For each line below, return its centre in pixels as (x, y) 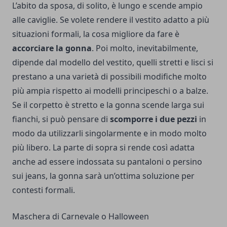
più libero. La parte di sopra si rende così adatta (103, 147)
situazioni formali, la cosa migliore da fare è (96, 34)
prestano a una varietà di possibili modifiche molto (109, 76)
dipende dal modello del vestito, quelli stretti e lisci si (113, 62)
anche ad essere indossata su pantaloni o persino (107, 161)
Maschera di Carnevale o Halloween (81, 216)
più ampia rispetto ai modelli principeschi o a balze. (110, 90)
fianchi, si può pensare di (61, 119)
